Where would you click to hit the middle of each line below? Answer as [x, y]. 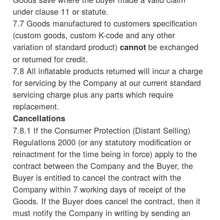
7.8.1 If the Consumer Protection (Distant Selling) [101, 130]
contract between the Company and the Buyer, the [103, 165]
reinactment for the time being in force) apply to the [105, 153]
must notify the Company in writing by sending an [102, 212]
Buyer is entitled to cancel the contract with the [97, 177]
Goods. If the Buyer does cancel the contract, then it [107, 201]
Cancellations [39, 118]
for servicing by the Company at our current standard [107, 82]
